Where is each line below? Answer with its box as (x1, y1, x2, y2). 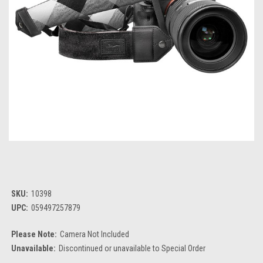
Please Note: (11, 230, 57, 240)
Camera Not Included (59, 230, 129, 240)
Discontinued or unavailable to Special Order (58, 244, 205, 254)
